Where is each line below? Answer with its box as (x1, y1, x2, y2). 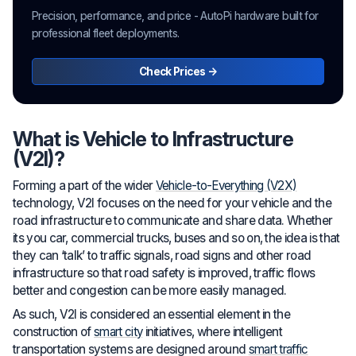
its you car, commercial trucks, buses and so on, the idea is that (13, 230, 340, 246)
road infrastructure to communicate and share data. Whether (13, 212, 333, 228)
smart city (94, 323, 143, 339)
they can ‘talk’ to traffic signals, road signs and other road (13, 247, 311, 263)
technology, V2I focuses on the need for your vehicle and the (13, 195, 331, 211)
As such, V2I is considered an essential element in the (13, 306, 291, 322)
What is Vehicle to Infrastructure (13, 127, 293, 151)
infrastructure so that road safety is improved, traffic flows (13, 265, 315, 281)
